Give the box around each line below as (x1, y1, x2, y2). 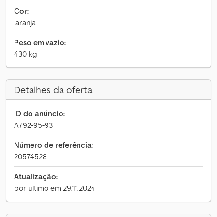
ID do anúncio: (14, 108, 65, 118)
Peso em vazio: (14, 37, 66, 47)
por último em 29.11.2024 (14, 183, 95, 193)
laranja (14, 17, 36, 27)
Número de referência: (14, 140, 93, 150)
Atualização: (14, 171, 58, 181)
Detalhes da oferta (14, 83, 92, 96)
